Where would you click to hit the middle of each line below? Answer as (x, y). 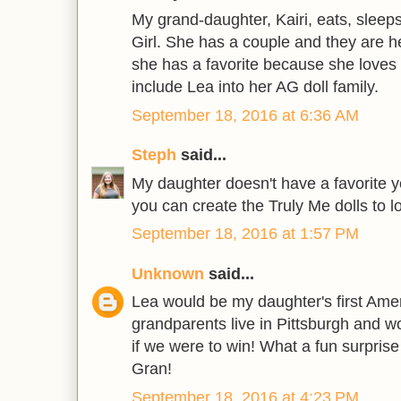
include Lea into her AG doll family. (255, 87)
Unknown (168, 273)
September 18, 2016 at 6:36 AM (245, 115)
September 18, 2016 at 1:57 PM (245, 234)
